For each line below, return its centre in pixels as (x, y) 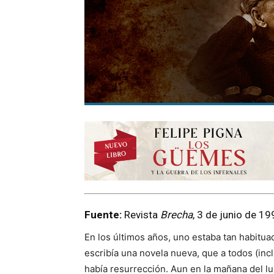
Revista (141, 215)
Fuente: (103, 215)
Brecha (176, 215)
